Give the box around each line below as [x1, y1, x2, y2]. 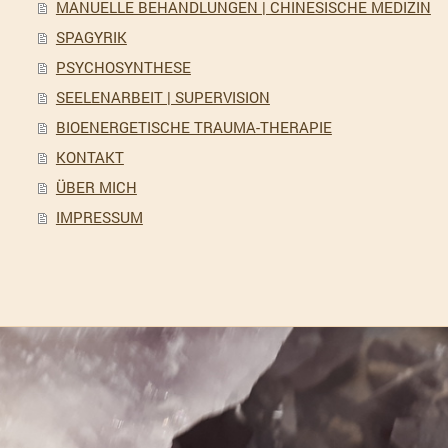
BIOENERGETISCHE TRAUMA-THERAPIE [55, 117, 332, 137]
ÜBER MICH [55, 177, 137, 197]
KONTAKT [55, 147, 124, 167]
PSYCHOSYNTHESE [55, 57, 191, 77]
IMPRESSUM [55, 207, 143, 227]
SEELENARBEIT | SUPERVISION [55, 87, 270, 107]
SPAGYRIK [55, 27, 127, 47]
